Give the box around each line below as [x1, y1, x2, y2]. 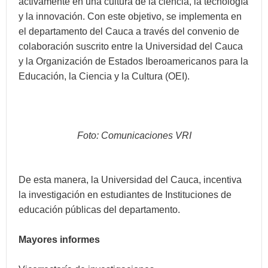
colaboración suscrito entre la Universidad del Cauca [19, 41, 243, 51]
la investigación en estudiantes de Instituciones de [19, 190, 232, 200]
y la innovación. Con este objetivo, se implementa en [19, 11, 242, 22]
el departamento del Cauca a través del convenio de [19, 26, 239, 36]
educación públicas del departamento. [19, 205, 182, 215]
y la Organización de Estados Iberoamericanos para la [19, 56, 248, 66]
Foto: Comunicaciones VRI [77, 130, 191, 141]
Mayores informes [19, 234, 100, 245]
